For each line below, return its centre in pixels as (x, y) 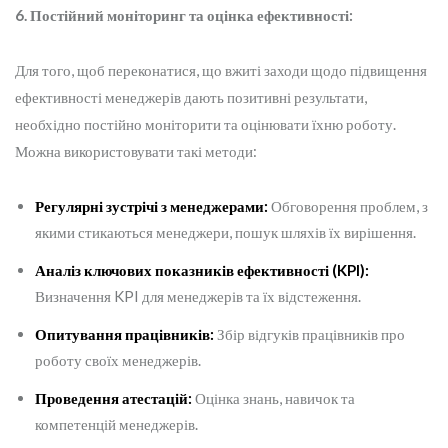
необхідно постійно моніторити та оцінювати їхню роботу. (205, 124)
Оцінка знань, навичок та (273, 398)
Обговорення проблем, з (348, 206)
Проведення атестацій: (113, 398)
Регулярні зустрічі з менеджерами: (151, 206)
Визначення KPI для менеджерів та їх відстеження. (198, 296)
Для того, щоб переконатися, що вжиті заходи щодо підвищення (221, 70)
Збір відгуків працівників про (309, 334)
